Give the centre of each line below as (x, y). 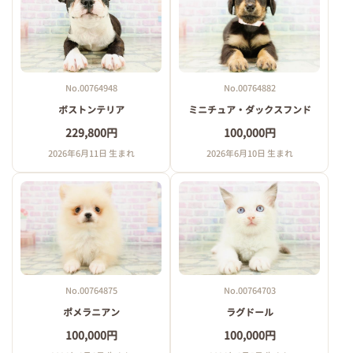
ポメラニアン (91, 312)
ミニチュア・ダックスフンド (249, 110)
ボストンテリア (91, 110)
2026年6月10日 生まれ (249, 153)
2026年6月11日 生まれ (91, 153)
